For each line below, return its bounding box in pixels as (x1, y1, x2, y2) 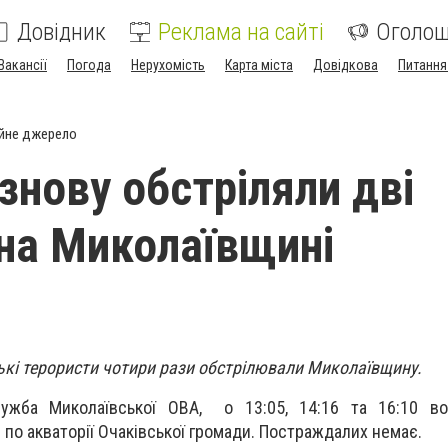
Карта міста (225, 57, 293, 73)
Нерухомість (131, 57, 205, 73)
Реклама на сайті (158, 18, 324, 46)
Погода (67, 57, 111, 73)
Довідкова (313, 57, 378, 73)
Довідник (17, 18, 106, 46)
